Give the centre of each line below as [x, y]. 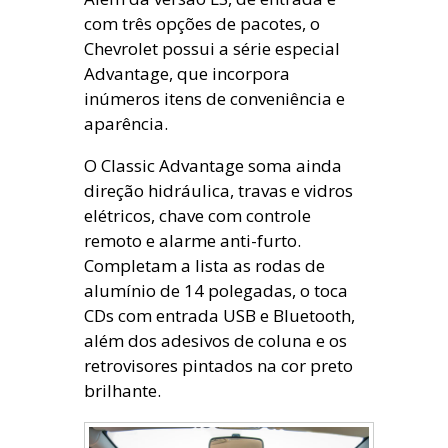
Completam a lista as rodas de [204, 265]
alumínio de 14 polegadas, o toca [216, 290]
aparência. [126, 123]
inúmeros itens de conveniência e [214, 98]
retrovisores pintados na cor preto [218, 365]
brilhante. [122, 390]
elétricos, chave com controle [197, 215]
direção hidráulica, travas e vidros [218, 190]
